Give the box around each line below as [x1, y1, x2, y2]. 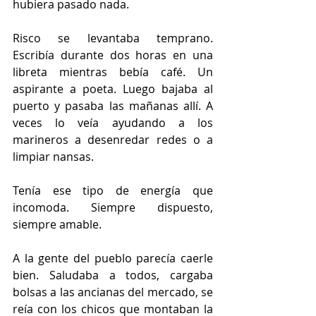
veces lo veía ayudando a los [13, 114, 213, 130]
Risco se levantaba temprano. [13, 30, 213, 46]
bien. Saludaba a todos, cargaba [13, 267, 213, 283]
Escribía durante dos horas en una [13, 47, 213, 63]
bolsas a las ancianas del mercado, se [13, 284, 213, 300]
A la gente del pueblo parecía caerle [13, 250, 213, 266]
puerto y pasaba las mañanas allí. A [13, 97, 213, 114]
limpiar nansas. [13, 148, 94, 164]
